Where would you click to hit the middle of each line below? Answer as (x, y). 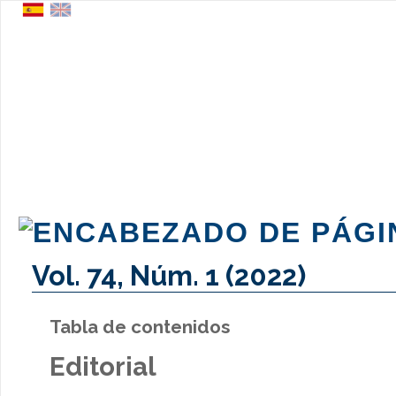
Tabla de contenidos (140, 327)
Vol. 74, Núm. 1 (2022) (169, 275)
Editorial (103, 366)
